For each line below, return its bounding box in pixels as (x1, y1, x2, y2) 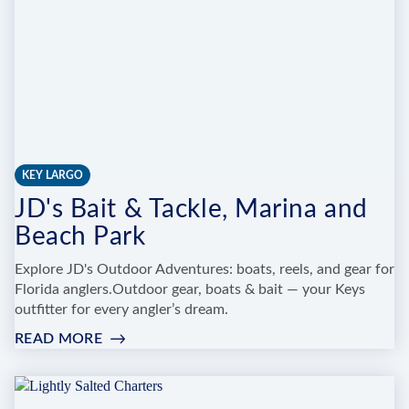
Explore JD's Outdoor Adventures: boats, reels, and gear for (15, 262, 394, 278)
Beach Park (15, 224, 146, 250)
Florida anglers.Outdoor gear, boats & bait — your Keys (15, 282, 365, 298)
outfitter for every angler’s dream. (15, 302, 228, 318)
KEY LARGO (22, 170, 83, 182)
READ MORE (15, 331, 102, 347)
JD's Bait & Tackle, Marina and (15, 196, 368, 223)
